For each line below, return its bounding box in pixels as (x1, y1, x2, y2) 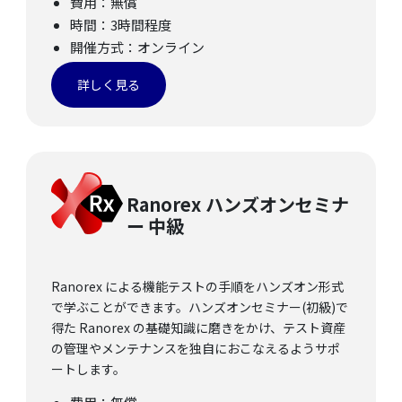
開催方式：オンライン (70, 38, 205, 57)
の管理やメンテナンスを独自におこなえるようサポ (51, 339, 340, 358)
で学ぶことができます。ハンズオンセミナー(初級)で (51, 298, 348, 317)
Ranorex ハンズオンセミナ (127, 191, 349, 218)
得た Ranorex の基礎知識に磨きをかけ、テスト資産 (51, 319, 345, 337)
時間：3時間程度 (70, 15, 171, 35)
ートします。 (51, 360, 126, 379)
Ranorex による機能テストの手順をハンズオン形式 (51, 277, 344, 296)
